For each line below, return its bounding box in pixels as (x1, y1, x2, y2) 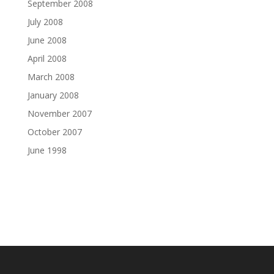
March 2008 (27, 71, 75, 83)
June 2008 (27, 34, 67, 46)
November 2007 (27, 108, 92, 119)
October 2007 (27, 126, 82, 138)
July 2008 (27, 16, 63, 28)
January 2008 (27, 89, 79, 101)
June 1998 (27, 144, 67, 156)
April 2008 (27, 53, 67, 64)
